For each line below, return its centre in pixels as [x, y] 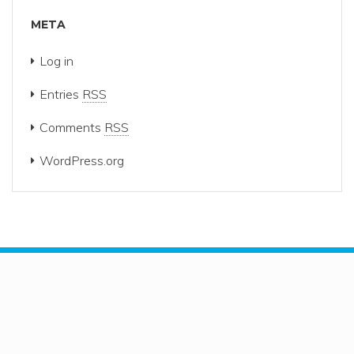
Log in [56, 61]
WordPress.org [82, 160]
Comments [72, 127]
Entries [61, 94]
